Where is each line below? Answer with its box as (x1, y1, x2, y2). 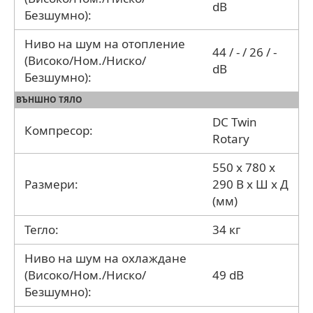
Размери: (24, 175, 78, 192)
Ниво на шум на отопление (24, 35, 185, 52)
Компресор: (24, 122, 93, 138)
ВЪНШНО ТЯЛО (16, 93, 82, 105)
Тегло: (24, 221, 59, 238)
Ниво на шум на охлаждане (24, 249, 187, 266)
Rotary (212, 130, 249, 147)
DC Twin (212, 113, 257, 130)
